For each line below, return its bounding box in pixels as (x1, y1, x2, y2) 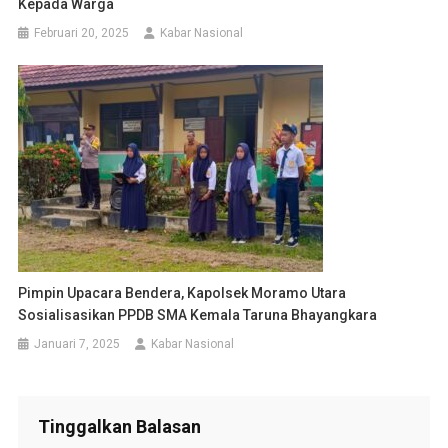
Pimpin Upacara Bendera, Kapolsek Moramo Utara (18, 285, 347, 302)
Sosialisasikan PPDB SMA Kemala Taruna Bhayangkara (18, 307, 378, 324)
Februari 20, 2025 (34, 26, 130, 41)
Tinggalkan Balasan (37, 416, 201, 438)
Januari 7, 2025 (34, 337, 121, 352)
